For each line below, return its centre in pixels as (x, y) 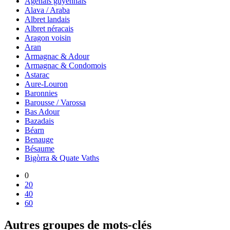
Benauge (39, 140)
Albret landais (47, 20)
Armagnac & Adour (57, 56)
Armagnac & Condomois (65, 66)
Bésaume (40, 149)
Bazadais (39, 121)
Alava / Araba (47, 10)
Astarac (37, 75)
